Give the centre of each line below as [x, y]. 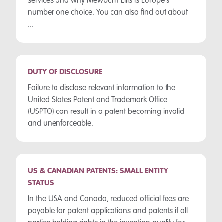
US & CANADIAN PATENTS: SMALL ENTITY [98, 171]
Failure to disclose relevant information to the [102, 88]
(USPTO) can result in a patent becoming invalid [106, 112]
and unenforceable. [60, 124]
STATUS [41, 183]
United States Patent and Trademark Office [97, 100]
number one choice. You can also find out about [108, 13]
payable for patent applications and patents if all [108, 211]
